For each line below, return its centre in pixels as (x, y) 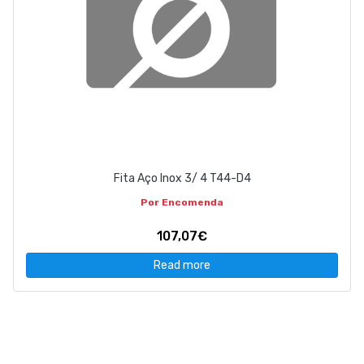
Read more (182, 266)
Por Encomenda (182, 203)
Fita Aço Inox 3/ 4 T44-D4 (182, 179)
